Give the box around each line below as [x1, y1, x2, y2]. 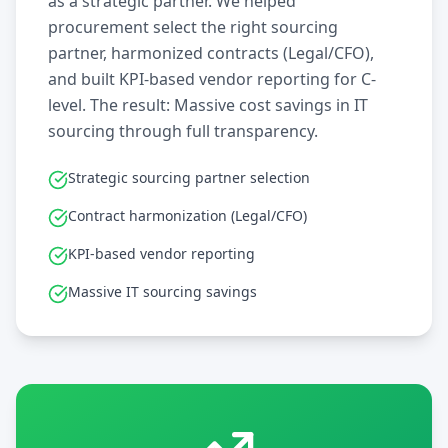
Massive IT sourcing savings [68, 282, 257, 301]
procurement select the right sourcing [48, 16, 338, 38]
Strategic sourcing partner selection [68, 168, 310, 187]
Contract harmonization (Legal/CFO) [68, 206, 307, 225]
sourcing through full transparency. [48, 120, 318, 142]
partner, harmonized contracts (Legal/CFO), [48, 42, 374, 64]
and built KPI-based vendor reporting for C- [48, 68, 376, 90]
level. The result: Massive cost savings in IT [48, 94, 368, 116]
